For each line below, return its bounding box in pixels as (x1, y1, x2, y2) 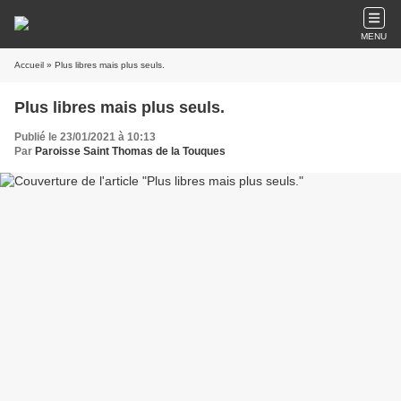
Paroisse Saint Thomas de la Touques (35, 145, 226, 158)
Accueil (14, 60, 44, 70)
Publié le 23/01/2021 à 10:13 (14, 131, 156, 143)
